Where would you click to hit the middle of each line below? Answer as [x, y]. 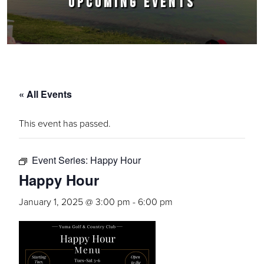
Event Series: [61, 160]
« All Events [45, 94]
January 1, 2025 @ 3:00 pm [75, 202]
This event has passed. [65, 123]
